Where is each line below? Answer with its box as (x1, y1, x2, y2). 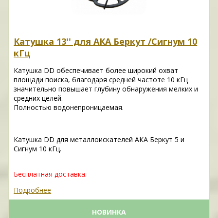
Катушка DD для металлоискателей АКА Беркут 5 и (14, 135, 185, 145)
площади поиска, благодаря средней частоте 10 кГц (14, 75, 188, 85)
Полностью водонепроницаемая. (14, 103, 124, 112)
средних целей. (14, 93, 63, 103)
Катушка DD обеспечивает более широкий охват (14, 66, 179, 75)
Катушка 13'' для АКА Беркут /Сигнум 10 (14, 36, 198, 48)
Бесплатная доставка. (14, 169, 87, 179)
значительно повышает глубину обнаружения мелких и (14, 84, 199, 94)
